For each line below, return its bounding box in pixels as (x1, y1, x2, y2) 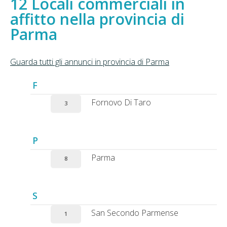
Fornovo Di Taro (91, 97, 151, 108)
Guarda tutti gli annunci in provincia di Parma (10, 56, 169, 67)
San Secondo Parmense (91, 207, 178, 218)
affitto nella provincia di (10, 9, 184, 29)
